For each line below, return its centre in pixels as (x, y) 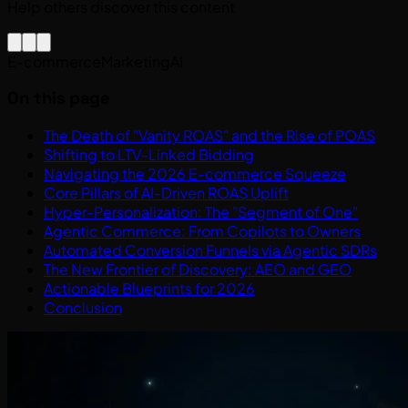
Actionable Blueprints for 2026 (149, 289)
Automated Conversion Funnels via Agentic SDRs (210, 250)
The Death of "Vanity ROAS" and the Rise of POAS (209, 136)
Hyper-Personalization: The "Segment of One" (201, 212)
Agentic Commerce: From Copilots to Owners (202, 231)
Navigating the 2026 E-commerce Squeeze (195, 174)
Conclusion (83, 308)
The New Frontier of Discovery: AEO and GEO (198, 270)
